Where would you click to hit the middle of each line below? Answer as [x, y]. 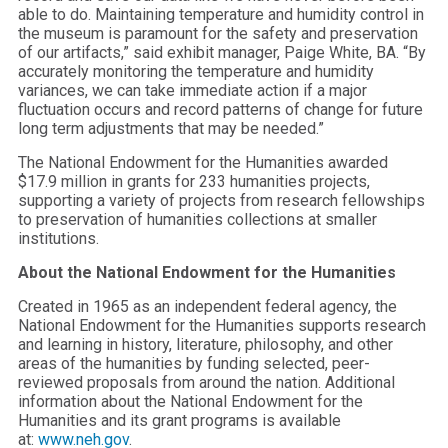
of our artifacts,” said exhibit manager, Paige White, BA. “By [222, 52]
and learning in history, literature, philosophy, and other [205, 344]
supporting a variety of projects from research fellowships [221, 200]
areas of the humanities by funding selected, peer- [194, 363]
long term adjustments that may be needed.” [171, 128]
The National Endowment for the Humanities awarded [203, 162]
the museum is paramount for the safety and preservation [218, 33]
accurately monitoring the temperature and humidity [196, 71]
